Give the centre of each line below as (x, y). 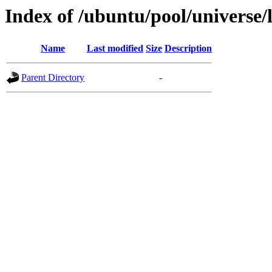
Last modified (115, 49)
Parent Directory (53, 78)
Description (188, 49)
